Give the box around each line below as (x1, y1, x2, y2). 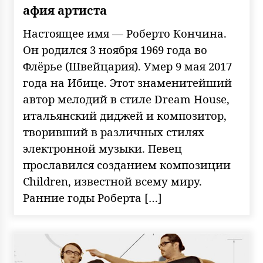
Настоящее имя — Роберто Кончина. (22, 26, 227, 41)
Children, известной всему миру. (22, 174, 202, 188)
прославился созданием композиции (22, 157, 231, 172)
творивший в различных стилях (22, 124, 204, 139)
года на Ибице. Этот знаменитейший (22, 75, 232, 90)
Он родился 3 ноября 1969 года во (22, 42, 207, 57)
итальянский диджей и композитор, (22, 108, 227, 123)
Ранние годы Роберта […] (22, 190, 162, 205)
